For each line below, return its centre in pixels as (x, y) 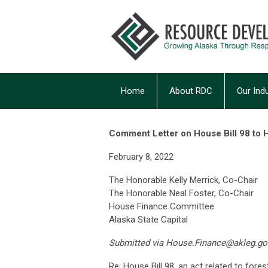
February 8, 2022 (141, 157)
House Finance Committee (162, 206)
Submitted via (137, 243)
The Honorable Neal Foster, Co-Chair (181, 193)
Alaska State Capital (148, 220)
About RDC (191, 91)
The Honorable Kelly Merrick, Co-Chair (183, 180)
